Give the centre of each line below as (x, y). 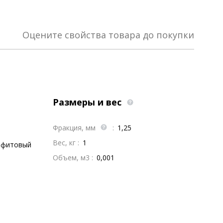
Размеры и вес (88, 102)
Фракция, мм (75, 128)
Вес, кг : (66, 143)
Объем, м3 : (73, 158)
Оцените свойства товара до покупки (108, 35)
